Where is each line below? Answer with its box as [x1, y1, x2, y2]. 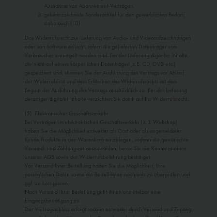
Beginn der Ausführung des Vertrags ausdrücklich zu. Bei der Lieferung [25, 86, 187, 94]
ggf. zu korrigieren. [25, 179, 69, 187]
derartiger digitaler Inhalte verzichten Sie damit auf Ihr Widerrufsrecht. [25, 95, 189, 103]
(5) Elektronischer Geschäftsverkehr [25, 109, 108, 118]
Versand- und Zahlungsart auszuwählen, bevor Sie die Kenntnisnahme [25, 144, 186, 153]
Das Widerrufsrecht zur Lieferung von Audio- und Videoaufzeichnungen [25, 34, 191, 42]
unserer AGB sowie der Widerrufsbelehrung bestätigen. [25, 153, 153, 161]
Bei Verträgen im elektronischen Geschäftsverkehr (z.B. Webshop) [25, 118, 177, 126]
